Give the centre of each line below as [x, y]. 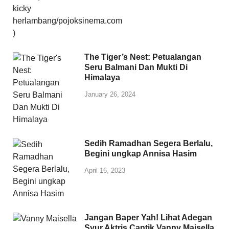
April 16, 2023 [105, 170]
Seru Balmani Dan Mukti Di [136, 67]
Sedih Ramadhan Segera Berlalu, [148, 143]
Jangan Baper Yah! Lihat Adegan [148, 217]
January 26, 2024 [110, 94]
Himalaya [102, 77]
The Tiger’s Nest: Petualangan [143, 57]
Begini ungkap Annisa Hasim [141, 153]
